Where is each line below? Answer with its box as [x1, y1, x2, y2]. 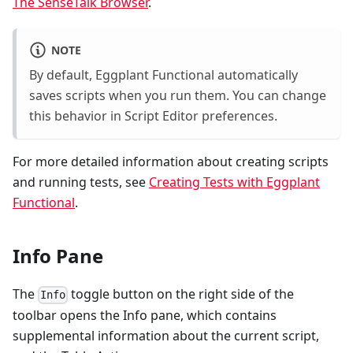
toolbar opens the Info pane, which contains [13, 306, 277, 324]
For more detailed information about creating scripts [13, 153, 329, 171]
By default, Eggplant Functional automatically [29, 66, 298, 84]
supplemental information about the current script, [13, 326, 319, 344]
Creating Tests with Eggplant [149, 173, 320, 191]
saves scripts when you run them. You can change [29, 87, 326, 105]
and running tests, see [13, 173, 149, 191]
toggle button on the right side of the [68, 285, 295, 303]
